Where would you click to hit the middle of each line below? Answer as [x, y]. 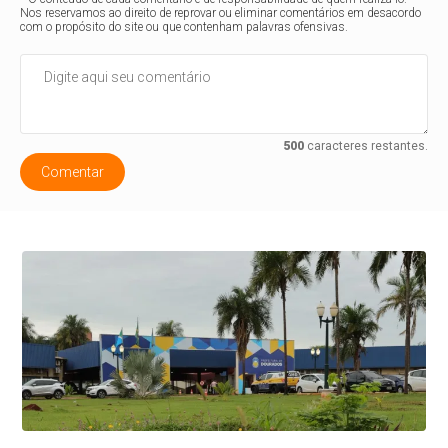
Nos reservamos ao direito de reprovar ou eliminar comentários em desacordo [221, 12]
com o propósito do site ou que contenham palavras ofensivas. [184, 26]
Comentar [73, 171]
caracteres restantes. [365, 145]
